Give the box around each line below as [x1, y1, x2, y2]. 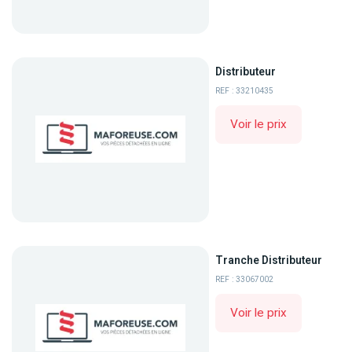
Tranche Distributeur [215, 254, 323, 267]
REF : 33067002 [215, 274, 274, 285]
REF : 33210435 [215, 86, 274, 97]
